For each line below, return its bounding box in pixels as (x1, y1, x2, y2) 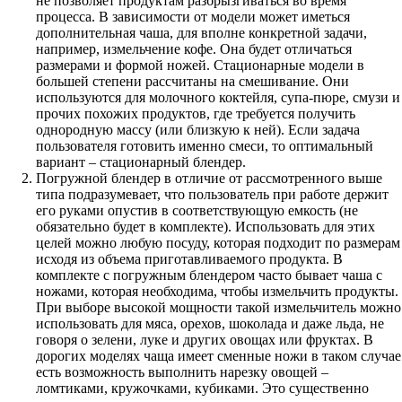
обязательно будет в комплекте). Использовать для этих (36, 219, 375, 235)
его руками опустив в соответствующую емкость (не (36, 203, 358, 219)
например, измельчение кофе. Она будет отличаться (36, 41, 352, 57)
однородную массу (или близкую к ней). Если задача (36, 122, 360, 138)
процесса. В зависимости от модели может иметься (36, 9, 350, 25)
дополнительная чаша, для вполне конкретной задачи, (36, 25, 367, 41)
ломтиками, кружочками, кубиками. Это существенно (36, 380, 369, 397)
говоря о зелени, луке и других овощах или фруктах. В (36, 332, 373, 348)
